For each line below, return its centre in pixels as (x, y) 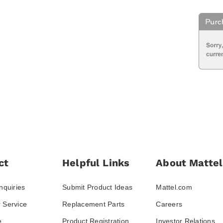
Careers (169, 204)
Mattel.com (174, 187)
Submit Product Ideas (98, 187)
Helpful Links (96, 163)
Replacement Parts (94, 204)
